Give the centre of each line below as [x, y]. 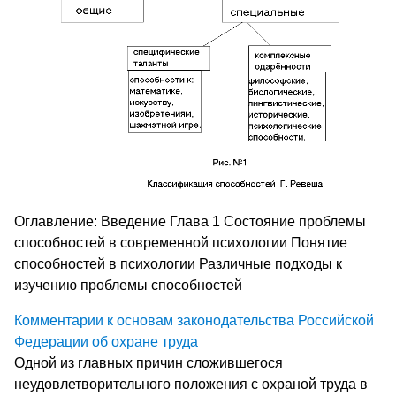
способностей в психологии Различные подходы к [178, 263]
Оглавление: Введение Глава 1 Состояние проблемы [190, 221]
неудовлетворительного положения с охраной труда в [191, 384]
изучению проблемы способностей [128, 285]
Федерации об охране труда [106, 341]
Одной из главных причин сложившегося [148, 362]
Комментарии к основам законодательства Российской [194, 320]
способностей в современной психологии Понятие [181, 242]
